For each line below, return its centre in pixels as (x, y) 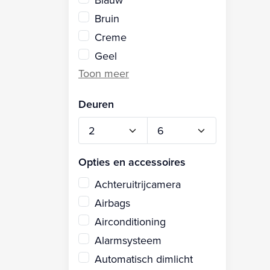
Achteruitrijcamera (138, 184)
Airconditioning (130, 221)
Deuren (96, 104)
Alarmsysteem (128, 240)
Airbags (112, 202)
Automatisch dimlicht (144, 259)
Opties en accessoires (132, 162)
